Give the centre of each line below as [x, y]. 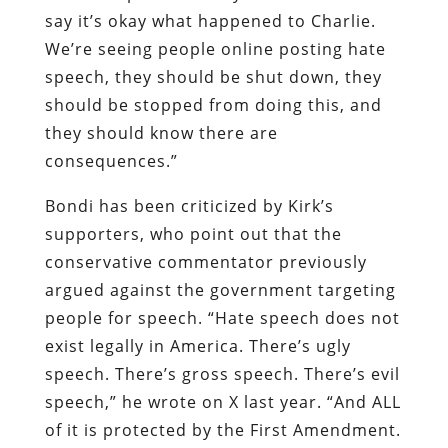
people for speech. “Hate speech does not [222, 317]
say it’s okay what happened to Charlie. [210, 20]
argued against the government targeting [220, 289]
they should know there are [161, 132]
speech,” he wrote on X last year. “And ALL [222, 401]
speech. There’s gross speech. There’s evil [222, 373]
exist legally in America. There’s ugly [197, 345]
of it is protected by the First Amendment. [222, 429]
